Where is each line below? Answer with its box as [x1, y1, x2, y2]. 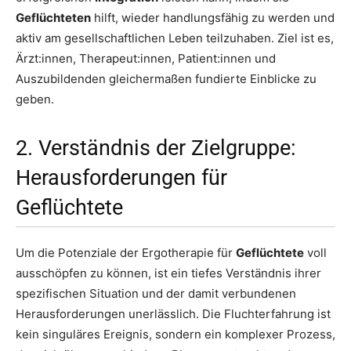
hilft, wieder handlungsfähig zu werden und [91, 10, 335, 26]
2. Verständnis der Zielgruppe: [16, 136, 296, 161]
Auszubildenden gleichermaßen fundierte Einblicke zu [16, 71, 317, 87]
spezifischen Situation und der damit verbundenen [16, 286, 296, 302]
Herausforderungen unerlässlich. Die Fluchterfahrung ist [16, 306, 331, 322]
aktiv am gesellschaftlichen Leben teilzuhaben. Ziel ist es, [16, 31, 334, 46]
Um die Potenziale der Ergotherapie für [16, 245, 236, 261]
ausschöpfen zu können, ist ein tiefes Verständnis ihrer [16, 266, 321, 281]
